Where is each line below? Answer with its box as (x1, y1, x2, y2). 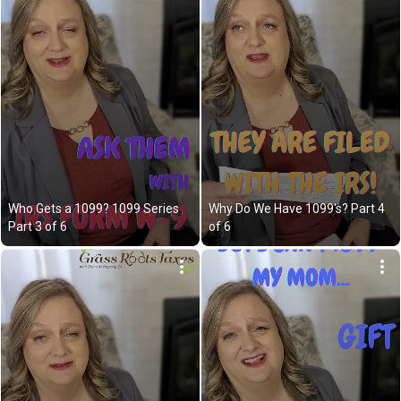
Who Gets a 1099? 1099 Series (8, 201, 179, 216)
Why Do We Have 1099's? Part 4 (209, 201, 385, 216)
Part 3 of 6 (8, 219, 67, 234)
